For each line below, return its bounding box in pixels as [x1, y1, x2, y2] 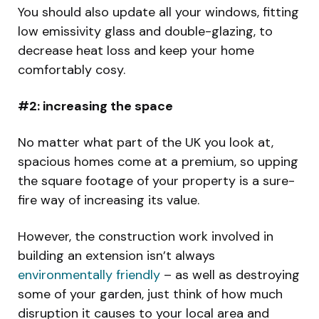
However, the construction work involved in [18, 228, 273, 246]
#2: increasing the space [18, 98, 173, 115]
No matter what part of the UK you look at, [18, 134, 273, 152]
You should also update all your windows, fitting [18, 4, 299, 21]
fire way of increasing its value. [18, 192, 199, 209]
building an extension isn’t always [18, 247, 215, 265]
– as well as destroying [160, 266, 300, 284]
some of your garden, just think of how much [18, 286, 283, 303]
